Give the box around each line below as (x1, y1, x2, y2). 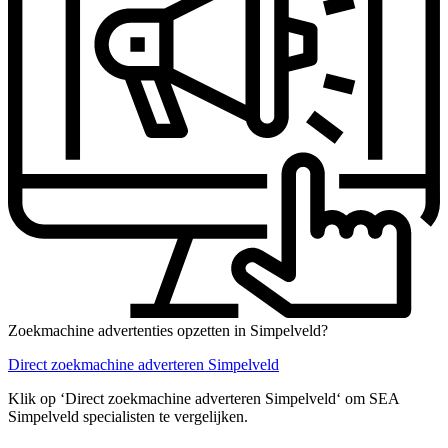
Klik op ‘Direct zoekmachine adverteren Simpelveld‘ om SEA (8, 389, 399, 407)
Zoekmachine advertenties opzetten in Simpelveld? (8, 321, 328, 339)
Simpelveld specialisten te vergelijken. (8, 407, 248, 425)
